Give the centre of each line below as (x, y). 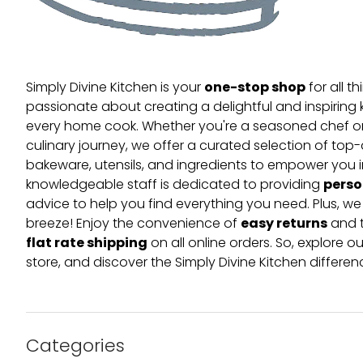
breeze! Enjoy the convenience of (134, 225)
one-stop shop (255, 89)
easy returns (284, 225)
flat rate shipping (87, 244)
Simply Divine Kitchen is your (115, 89)
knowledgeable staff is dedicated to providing (175, 186)
